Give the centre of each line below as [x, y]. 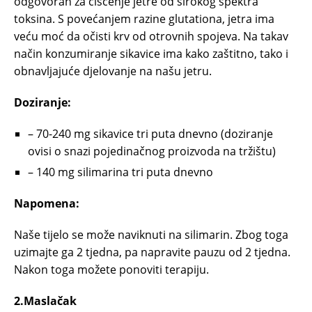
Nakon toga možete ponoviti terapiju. [111, 270]
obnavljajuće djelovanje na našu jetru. [113, 71]
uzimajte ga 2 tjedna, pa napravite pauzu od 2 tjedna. [152, 252]
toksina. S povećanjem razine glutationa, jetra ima [144, 19]
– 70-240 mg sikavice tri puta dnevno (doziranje [150, 134]
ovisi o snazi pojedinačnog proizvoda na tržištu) [152, 151]
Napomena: [47, 204]
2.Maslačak [45, 301]
